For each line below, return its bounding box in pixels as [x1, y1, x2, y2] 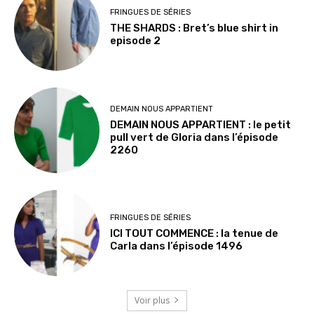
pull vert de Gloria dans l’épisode [110, 130, 279, 144]
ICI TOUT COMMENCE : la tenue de [110, 226, 279, 240]
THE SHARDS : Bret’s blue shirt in [110, 22, 279, 35]
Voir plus [135, 294, 170, 306]
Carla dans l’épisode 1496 [110, 239, 243, 252]
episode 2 [110, 34, 161, 48]
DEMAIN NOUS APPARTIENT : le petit [110, 118, 292, 131]
